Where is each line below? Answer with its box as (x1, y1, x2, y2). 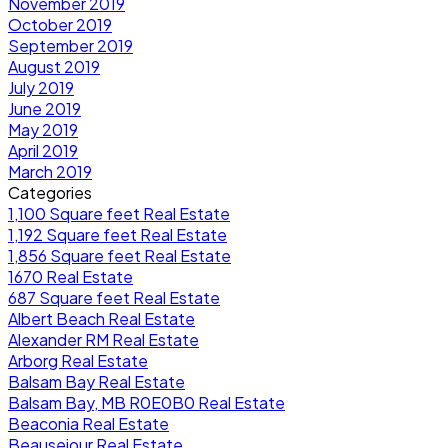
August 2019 (8, 56, 100, 78)
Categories (8, 182, 92, 204)
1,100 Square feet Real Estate (8, 203, 230, 225)
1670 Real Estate (8, 266, 133, 288)
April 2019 (8, 140, 78, 162)
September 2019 (8, 35, 133, 57)
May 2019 (8, 119, 78, 141)
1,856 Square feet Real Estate (8, 245, 231, 267)
